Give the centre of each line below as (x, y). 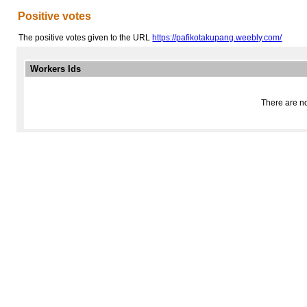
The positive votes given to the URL (86, 38)
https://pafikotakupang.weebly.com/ (217, 38)
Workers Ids (55, 69)
